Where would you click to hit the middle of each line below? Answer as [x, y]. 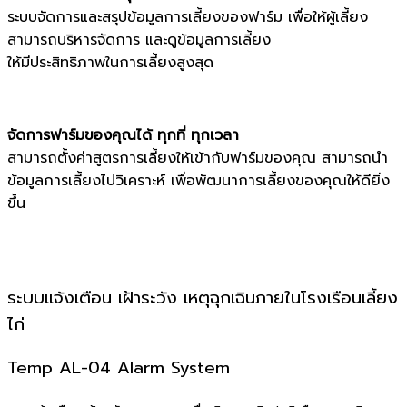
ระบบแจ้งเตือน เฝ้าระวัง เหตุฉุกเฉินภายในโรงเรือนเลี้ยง [203, 298]
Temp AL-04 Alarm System [119, 367]
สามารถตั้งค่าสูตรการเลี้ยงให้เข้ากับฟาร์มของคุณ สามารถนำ [198, 158]
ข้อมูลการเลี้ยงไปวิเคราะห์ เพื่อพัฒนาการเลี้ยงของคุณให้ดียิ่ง [199, 180]
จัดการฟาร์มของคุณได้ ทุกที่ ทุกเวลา [123, 135]
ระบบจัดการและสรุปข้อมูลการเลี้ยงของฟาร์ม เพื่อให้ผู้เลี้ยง [188, 17]
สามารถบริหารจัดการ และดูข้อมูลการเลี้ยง [139, 40]
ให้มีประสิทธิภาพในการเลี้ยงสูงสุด [110, 62]
